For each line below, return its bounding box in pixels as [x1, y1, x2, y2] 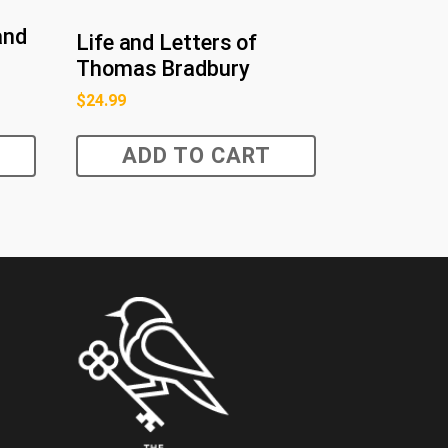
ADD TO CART [121, 143, 271, 169]
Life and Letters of [76, 30, 258, 56]
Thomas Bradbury [76, 56, 250, 82]
